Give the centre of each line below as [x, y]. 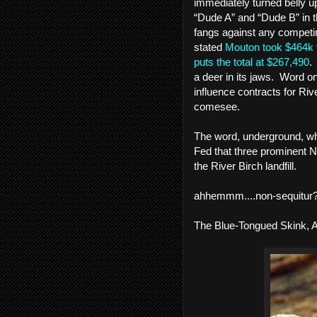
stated [209, 47]
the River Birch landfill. [247, 166]
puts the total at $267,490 [252, 62]
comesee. [220, 106]
